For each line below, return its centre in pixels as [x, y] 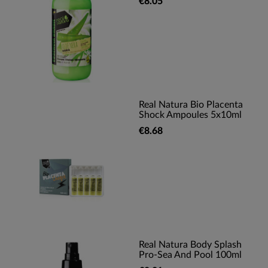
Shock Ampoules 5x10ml [190, 115]
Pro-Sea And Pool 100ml [190, 255]
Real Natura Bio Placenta [191, 105]
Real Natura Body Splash [190, 245]
